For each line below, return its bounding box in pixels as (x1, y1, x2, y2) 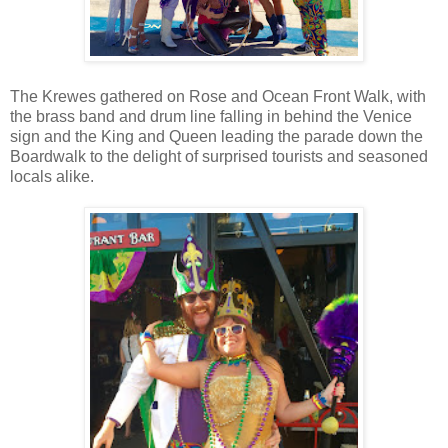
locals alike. (10, 168, 94, 186)
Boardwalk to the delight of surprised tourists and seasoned (10, 148, 428, 166)
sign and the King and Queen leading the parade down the (10, 128, 423, 146)
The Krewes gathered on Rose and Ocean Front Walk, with (10, 88, 426, 106)
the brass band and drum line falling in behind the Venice (10, 108, 412, 126)
